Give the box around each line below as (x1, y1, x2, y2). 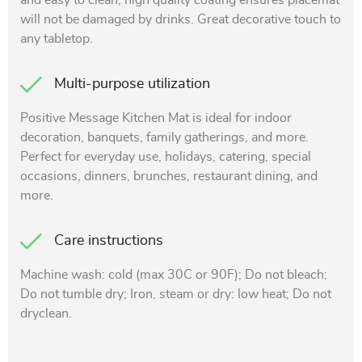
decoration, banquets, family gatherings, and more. (20, 131, 309, 144)
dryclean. (20, 307, 72, 320)
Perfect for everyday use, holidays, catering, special (20, 150, 311, 163)
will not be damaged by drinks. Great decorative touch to (20, 13, 341, 26)
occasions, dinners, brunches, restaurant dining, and (20, 170, 318, 183)
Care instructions (54, 234, 163, 248)
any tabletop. (20, 32, 93, 45)
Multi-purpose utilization (54, 77, 210, 91)
